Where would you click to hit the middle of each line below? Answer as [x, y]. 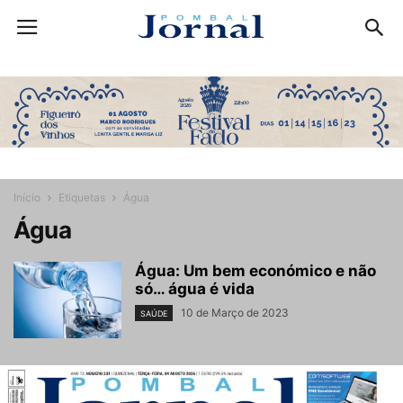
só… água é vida [195, 288]
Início [27, 197]
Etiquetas [82, 197]
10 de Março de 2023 [235, 312]
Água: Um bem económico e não [255, 270]
